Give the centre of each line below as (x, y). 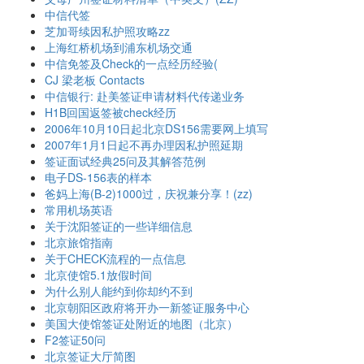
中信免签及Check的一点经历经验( (131, 63)
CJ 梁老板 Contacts (95, 80)
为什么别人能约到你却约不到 (119, 291)
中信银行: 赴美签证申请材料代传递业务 (145, 96)
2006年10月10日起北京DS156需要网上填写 (156, 128)
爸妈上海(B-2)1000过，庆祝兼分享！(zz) (149, 193)
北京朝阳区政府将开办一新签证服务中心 (147, 307)
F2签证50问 (75, 340)
